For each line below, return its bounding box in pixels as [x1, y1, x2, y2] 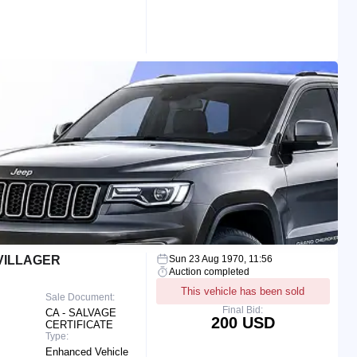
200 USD [210, 313, 275, 331]
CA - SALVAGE [45, 306, 117, 319]
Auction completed [168, 265, 249, 277]
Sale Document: [45, 291, 116, 303]
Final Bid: [222, 304, 264, 316]
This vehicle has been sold [181, 284, 305, 297]
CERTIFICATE [45, 318, 114, 331]
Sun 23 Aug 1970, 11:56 [168, 253, 273, 265]
